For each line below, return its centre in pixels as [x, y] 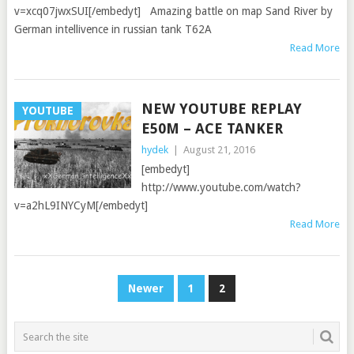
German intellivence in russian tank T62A [113, 29]
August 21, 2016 [219, 150]
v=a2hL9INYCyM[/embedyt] [81, 205]
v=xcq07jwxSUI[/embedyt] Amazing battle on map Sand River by [173, 11]
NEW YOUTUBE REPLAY [221, 109]
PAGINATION [73, 313]
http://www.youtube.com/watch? [221, 187]
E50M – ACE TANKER [212, 128]
